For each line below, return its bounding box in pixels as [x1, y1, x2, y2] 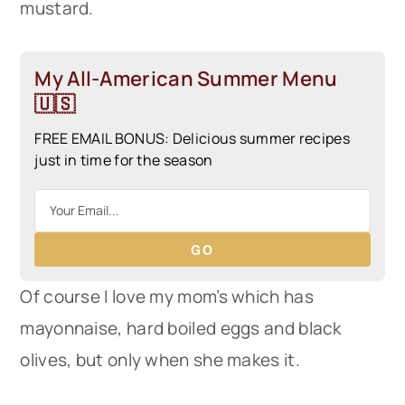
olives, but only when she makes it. [20, 347, 300, 372]
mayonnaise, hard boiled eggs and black [20, 316, 342, 340]
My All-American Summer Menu [34, 64, 338, 92]
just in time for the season [34, 149, 213, 170]
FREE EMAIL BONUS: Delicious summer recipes [34, 127, 350, 148]
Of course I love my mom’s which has [20, 284, 314, 308]
